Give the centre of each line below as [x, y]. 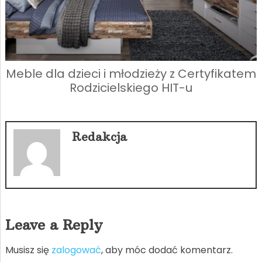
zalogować [76, 250]
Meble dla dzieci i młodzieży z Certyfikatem [131, 73]
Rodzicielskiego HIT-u [131, 87]
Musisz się [28, 250]
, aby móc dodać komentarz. [167, 250]
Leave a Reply [54, 224]
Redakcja [99, 136]
